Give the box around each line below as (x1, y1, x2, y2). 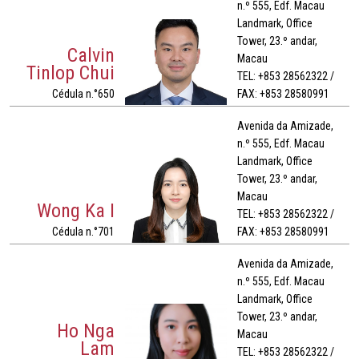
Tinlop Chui (26, 62, 115, 85)
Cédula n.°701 (52, 225, 115, 239)
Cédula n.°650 (52, 87, 115, 101)
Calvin (67, 44, 115, 67)
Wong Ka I (37, 200, 115, 223)
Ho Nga (57, 320, 115, 343)
